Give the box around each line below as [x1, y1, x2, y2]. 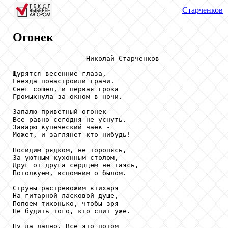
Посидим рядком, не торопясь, [13, 146, 127, 154]
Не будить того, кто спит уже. [13, 207, 131, 215]
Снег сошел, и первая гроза [13, 84, 119, 93]
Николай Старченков [13, 54, 159, 62]
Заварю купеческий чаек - [13, 123, 110, 131]
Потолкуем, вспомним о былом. [13, 168, 127, 177]
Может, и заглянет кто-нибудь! [13, 130, 131, 138]
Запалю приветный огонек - [13, 107, 115, 116]
